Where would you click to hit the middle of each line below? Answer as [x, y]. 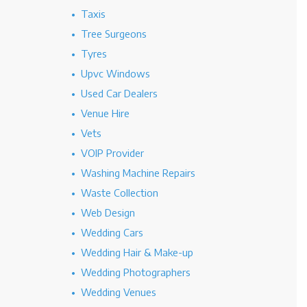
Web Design [108, 212]
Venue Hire [105, 113]
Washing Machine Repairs [138, 173]
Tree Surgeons [113, 34]
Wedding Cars [112, 232]
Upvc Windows [115, 73]
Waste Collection [119, 193]
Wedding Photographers [135, 272]
